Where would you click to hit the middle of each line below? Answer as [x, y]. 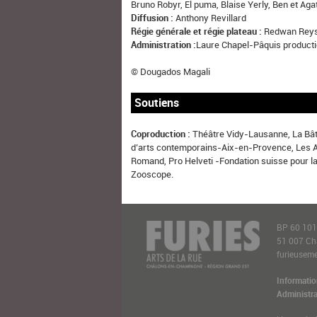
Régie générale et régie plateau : [197, 31]
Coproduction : [161, 133]
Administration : [164, 44]
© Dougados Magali [171, 72]
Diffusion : [152, 17]
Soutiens [157, 103]
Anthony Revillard [210, 17]
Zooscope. [152, 174]
